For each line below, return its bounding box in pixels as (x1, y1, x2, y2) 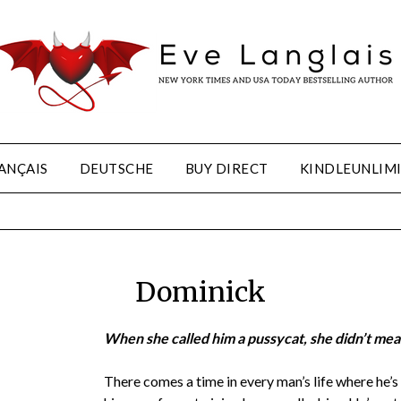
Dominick (135, 275, 266, 310)
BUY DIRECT (184, 160, 269, 176)
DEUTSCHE (79, 160, 154, 176)
